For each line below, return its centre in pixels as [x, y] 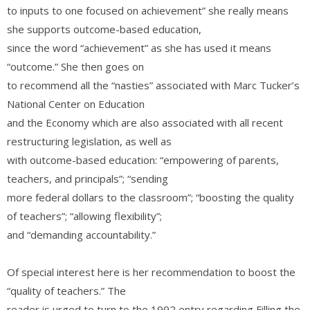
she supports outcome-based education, [104, 29]
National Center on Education [76, 104]
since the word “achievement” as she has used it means [139, 48]
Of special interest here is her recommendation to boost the [151, 272]
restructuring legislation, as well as [89, 141]
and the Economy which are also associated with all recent [145, 122]
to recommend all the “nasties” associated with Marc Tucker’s [153, 85]
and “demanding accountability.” [81, 235]
